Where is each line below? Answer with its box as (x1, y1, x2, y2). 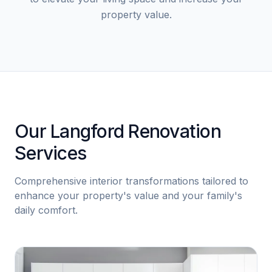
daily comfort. (15, 204, 78, 216)
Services (15, 142, 86, 164)
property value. (100, 8, 172, 21)
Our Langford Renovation (15, 120, 221, 142)
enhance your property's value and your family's (15, 189, 242, 202)
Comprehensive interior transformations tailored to (15, 175, 248, 187)
